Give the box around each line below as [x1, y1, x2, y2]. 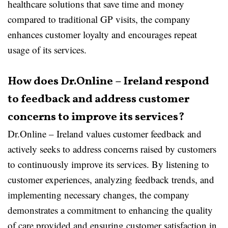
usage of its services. [8, 43, 87, 56]
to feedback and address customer [8, 92, 189, 107]
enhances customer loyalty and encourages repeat [8, 28, 197, 41]
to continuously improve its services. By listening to [8, 158, 209, 170]
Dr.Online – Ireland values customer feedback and [8, 127, 202, 140]
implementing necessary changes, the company [8, 188, 189, 201]
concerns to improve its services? [8, 109, 184, 125]
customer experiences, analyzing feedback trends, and [8, 173, 214, 186]
